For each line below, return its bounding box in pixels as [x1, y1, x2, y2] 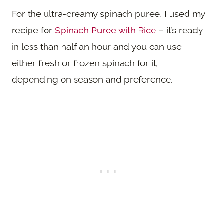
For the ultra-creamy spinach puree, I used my [12, 8, 205, 19]
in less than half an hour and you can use [12, 41, 182, 52]
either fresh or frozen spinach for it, [12, 58, 158, 69]
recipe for [12, 25, 55, 36]
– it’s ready [156, 25, 202, 36]
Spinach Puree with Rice [55, 25, 156, 36]
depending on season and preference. [12, 74, 173, 85]
